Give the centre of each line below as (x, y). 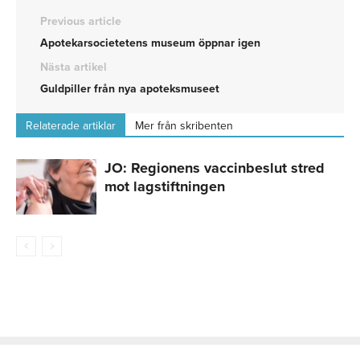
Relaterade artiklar (71, 126)
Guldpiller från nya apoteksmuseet (130, 89)
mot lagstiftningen (165, 187)
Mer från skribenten (184, 126)
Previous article (81, 22)
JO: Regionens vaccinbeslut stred (215, 168)
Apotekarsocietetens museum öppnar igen (150, 43)
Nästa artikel (74, 67)
